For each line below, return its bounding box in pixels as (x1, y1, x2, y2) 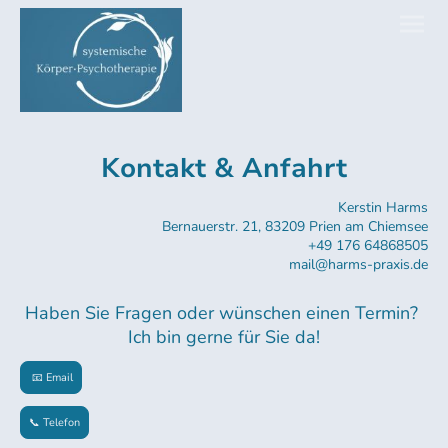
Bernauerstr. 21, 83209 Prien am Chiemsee (162, 216, 428, 236)
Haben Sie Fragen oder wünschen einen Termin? (25, 300, 423, 325)
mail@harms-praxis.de (289, 254, 428, 274)
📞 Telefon (29, 414, 80, 430)
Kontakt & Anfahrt (101, 149, 347, 186)
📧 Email (29, 369, 73, 385)
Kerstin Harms (338, 197, 428, 217)
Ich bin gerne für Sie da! (128, 324, 320, 349)
